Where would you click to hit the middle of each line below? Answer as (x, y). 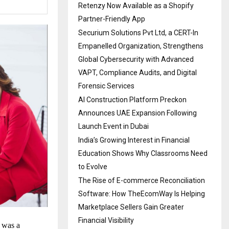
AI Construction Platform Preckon (132, 99)
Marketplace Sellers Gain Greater (131, 207)
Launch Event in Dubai (113, 126)
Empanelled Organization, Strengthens (141, 46)
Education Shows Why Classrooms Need (143, 153)
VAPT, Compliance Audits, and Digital (138, 72)
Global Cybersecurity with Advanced (136, 59)
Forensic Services (106, 86)
